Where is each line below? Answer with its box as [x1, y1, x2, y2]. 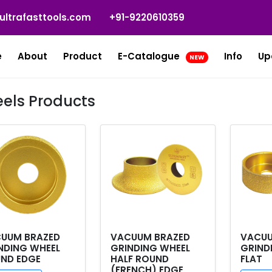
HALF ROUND [110, 253, 169, 265]
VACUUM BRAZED [110, 231, 190, 243]
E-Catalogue [118, 50, 182, 63]
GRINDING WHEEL [110, 242, 190, 254]
